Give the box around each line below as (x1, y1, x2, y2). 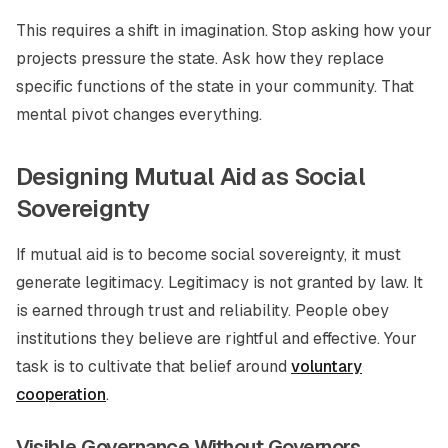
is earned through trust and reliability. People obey (16, 300, 389, 321)
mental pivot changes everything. (16, 104, 262, 125)
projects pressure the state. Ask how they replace (16, 48, 384, 69)
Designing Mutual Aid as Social (16, 161, 365, 192)
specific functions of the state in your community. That (16, 76, 414, 97)
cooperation (16, 384, 106, 405)
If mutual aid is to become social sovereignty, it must (16, 244, 401, 265)
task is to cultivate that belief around (16, 356, 291, 377)
